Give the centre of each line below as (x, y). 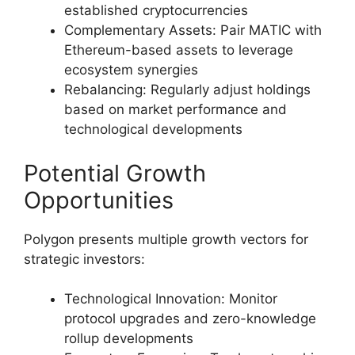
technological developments (153, 130)
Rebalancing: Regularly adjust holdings (187, 90)
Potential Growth (115, 173)
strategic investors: (84, 259)
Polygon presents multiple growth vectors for (166, 239)
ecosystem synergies (131, 70)
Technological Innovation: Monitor (171, 299)
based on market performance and (176, 110)
